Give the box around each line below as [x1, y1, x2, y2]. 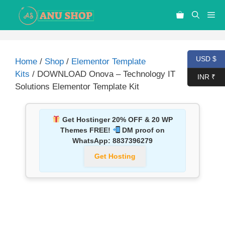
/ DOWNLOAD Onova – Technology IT [30, 69, 175, 79]
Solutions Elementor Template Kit [15, 82, 139, 91]
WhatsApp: [72, 137, 113, 145]
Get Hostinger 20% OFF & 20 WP [60, 116, 173, 124]
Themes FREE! [60, 126, 113, 134]
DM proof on [120, 126, 165, 134]
